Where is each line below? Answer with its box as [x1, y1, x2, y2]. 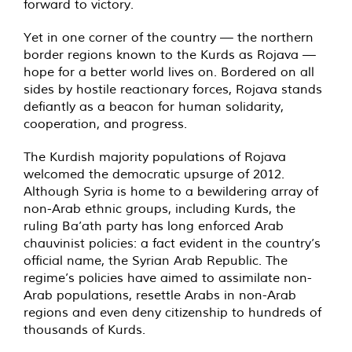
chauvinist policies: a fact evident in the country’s [24, 234, 321, 251]
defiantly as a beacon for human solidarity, [24, 97, 284, 114]
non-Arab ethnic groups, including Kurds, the [24, 200, 295, 216]
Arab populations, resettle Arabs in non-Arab [24, 286, 296, 302]
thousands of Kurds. [24, 321, 145, 337]
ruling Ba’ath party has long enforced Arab [24, 217, 284, 233]
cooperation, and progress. [24, 115, 187, 131]
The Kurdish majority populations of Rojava [24, 148, 286, 164]
